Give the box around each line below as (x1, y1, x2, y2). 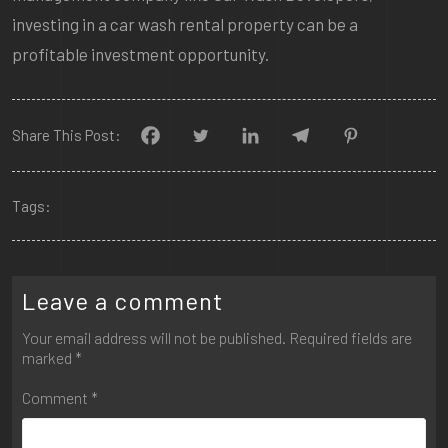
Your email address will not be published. (22, 327, 286, 347)
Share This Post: (12, 126, 121, 145)
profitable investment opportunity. (12, 43, 269, 64)
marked (22, 347, 75, 367)
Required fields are (289, 327, 412, 347)
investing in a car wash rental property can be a (12, 13, 358, 34)
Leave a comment (22, 285, 223, 315)
